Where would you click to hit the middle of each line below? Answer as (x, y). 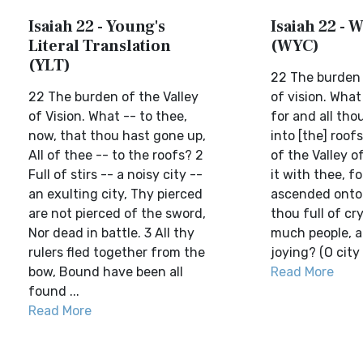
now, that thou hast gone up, (117, 136)
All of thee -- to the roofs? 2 (116, 155)
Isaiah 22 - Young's (97, 27)
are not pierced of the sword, (117, 214)
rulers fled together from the (117, 252)
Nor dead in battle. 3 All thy (111, 233)
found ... (54, 291)
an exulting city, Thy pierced (115, 194)
